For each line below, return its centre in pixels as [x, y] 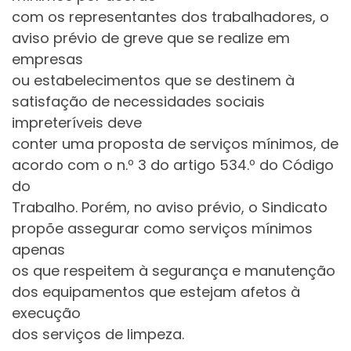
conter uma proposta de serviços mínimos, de [175, 144]
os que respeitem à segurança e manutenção [174, 271]
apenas [38, 250]
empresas [47, 60]
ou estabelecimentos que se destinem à [153, 81]
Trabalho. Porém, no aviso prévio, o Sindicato [170, 208]
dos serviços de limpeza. [98, 335]
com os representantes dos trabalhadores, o [170, 17]
